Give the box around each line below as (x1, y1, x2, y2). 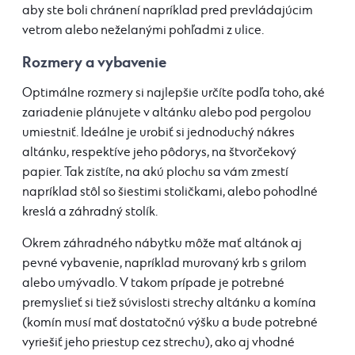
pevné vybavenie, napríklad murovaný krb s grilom (22, 256, 307, 272)
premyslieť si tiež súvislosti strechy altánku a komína (22, 296, 316, 311)
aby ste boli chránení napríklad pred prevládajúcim (22, 3, 313, 19)
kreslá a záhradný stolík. (22, 204, 158, 220)
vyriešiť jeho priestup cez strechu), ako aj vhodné (22, 335, 295, 351)
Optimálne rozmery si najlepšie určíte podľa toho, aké (22, 86, 325, 101)
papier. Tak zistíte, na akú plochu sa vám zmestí (22, 165, 288, 181)
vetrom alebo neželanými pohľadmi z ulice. (22, 23, 264, 39)
